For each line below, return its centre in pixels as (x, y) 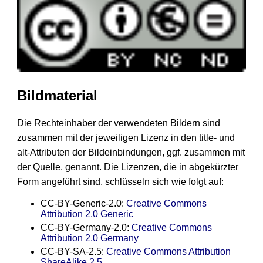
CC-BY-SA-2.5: (73, 251)
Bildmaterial (57, 96)
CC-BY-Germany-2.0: (86, 227)
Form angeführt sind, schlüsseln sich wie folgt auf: (120, 181)
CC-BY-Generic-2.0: (83, 203)
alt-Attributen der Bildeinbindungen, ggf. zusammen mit (131, 152)
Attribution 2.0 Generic (87, 214)
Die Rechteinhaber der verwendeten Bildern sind (118, 123)
